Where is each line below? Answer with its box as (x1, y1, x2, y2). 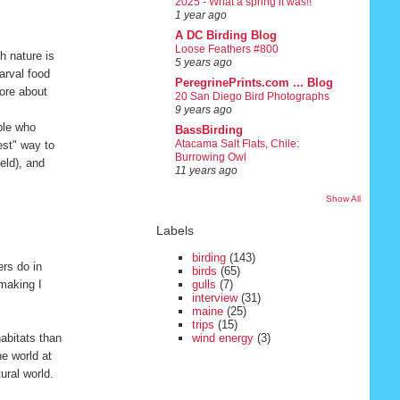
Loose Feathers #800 (174, 43, 279, 56)
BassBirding (174, 123, 243, 137)
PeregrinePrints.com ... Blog (174, 76, 333, 90)
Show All (326, 194, 362, 204)
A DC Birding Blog (174, 29, 277, 43)
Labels (155, 223, 194, 238)
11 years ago (174, 165, 237, 177)
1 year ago (174, 10, 227, 21)
